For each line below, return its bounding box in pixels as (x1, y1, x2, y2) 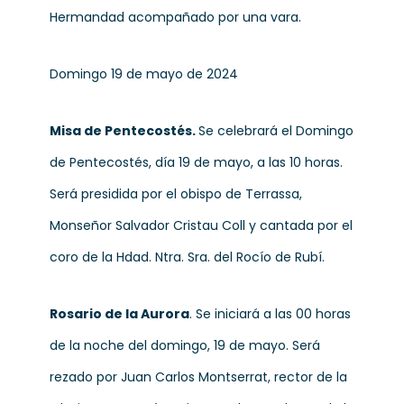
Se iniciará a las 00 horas (196, 305, 351, 323)
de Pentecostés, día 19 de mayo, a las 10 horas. (50, 153, 343, 171)
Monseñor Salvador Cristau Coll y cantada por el (50, 216, 353, 234)
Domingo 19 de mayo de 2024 (50, 65, 238, 83)
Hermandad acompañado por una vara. (50, 8, 301, 26)
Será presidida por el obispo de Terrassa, (50, 185, 302, 203)
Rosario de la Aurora (50, 305, 189, 323)
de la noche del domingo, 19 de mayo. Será (50, 336, 320, 354)
